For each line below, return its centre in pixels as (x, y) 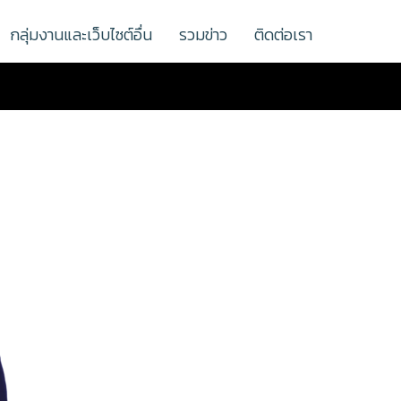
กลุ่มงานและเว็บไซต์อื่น (81, 34)
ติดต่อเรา (283, 34)
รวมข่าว (203, 34)
